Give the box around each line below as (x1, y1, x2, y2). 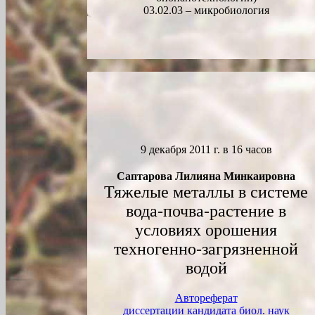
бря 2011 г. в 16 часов (169, 143, 272, 155)
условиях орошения (135, 221, 277, 239)
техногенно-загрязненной (114, 240, 298, 258)
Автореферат (174, 292, 238, 304)
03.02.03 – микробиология (143, 4, 269, 16)
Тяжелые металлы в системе (104, 183, 308, 201)
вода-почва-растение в (126, 202, 286, 220)
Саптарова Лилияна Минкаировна (117, 170, 295, 182)
